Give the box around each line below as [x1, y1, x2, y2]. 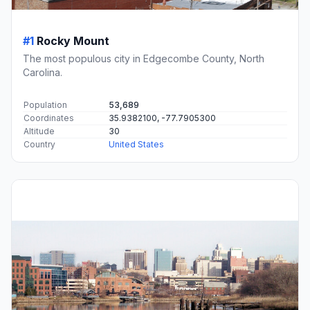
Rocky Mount [37, 33, 109, 48]
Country [24, 138, 55, 149]
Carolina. [23, 66, 62, 78]
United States [109, 138, 164, 149]
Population [24, 99, 67, 110]
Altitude [24, 125, 55, 136]
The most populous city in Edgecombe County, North [23, 52, 264, 64]
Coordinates [24, 112, 74, 123]
